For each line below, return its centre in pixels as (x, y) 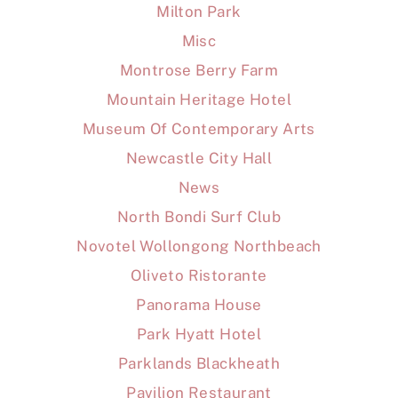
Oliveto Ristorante (199, 275)
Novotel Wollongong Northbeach (199, 246)
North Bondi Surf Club (199, 216)
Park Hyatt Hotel (199, 334)
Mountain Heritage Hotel (199, 99)
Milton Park (199, 11)
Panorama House (199, 304)
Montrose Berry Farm (199, 70)
